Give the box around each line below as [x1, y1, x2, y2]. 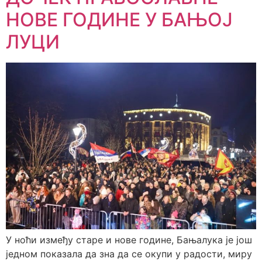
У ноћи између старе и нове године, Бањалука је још [6, 234, 252, 246]
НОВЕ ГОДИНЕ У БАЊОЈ [6, 8, 233, 32]
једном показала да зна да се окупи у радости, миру [6, 248, 252, 260]
